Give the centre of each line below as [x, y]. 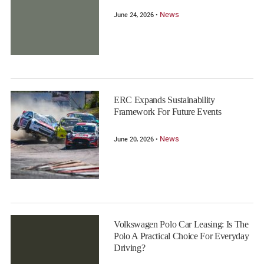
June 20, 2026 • [137, 139]
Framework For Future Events [168, 112]
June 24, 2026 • [137, 14]
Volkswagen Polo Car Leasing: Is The [181, 224]
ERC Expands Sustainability [164, 100]
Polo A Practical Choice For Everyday [181, 236]
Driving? [130, 248]
